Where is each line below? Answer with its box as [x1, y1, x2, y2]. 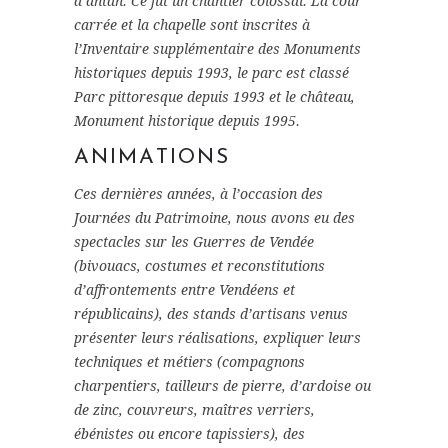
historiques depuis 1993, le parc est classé [74, 65, 349, 82]
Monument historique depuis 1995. [74, 113, 300, 130]
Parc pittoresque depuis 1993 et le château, [74, 89, 355, 106]
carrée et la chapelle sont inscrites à [74, 17, 310, 34]
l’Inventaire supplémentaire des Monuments [74, 41, 361, 58]
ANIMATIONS [74, 147, 230, 169]
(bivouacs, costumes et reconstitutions [74, 258, 325, 275]
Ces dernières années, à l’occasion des [74, 186, 323, 203]
